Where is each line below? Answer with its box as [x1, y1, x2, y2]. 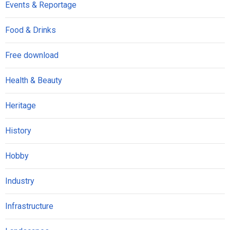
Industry [5, 176, 34, 186]
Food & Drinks [5, 25, 56, 35]
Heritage [5, 101, 36, 110]
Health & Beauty [5, 75, 62, 85]
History [5, 126, 31, 136]
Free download [5, 50, 59, 60]
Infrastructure [5, 201, 53, 211]
